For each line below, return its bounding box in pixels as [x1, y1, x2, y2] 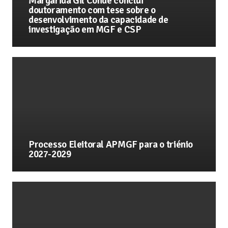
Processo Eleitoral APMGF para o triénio [28, 138, 193, 151]
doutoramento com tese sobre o [28, 4, 156, 16]
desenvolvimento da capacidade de [28, 13, 168, 26]
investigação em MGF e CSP [28, 23, 141, 36]
